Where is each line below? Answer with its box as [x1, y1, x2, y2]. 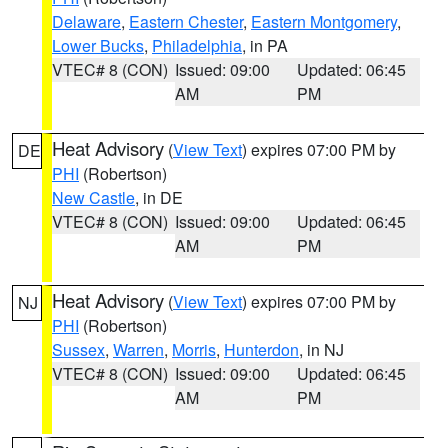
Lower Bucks [52, 34, 144, 57]
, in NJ [299, 338, 344, 361]
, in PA [242, 34, 288, 57]
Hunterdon [224, 338, 299, 361]
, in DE [135, 186, 183, 209]
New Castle [52, 186, 135, 209]
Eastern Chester [129, 10, 243, 33]
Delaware [52, 10, 121, 33]
